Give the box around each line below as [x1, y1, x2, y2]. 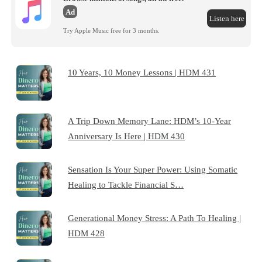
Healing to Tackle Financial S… [68, 179, 184, 189]
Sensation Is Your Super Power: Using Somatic [68, 164, 238, 174]
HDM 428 [68, 227, 105, 238]
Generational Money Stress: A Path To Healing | [68, 212, 242, 223]
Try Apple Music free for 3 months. [63, 27, 160, 35]
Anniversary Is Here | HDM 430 [68, 130, 185, 141]
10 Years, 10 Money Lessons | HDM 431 [68, 67, 216, 77]
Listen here [209, 13, 244, 23]
